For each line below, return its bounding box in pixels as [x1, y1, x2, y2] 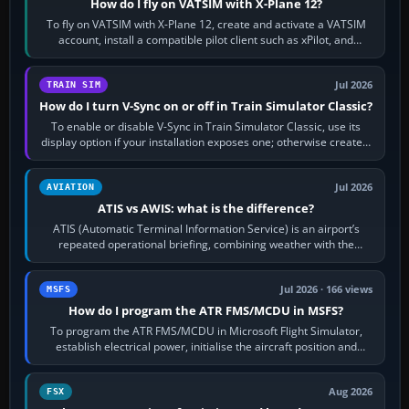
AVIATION [47, 182, 95, 193]
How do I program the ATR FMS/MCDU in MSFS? [68, 302, 344, 320]
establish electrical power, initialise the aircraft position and [55, 339, 357, 355]
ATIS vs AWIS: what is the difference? [98, 200, 315, 217]
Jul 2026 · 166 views [280, 283, 373, 297]
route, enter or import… [146, 354, 266, 371]
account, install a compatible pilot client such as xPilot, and [58, 32, 354, 48]
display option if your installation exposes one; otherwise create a [40, 134, 372, 151]
